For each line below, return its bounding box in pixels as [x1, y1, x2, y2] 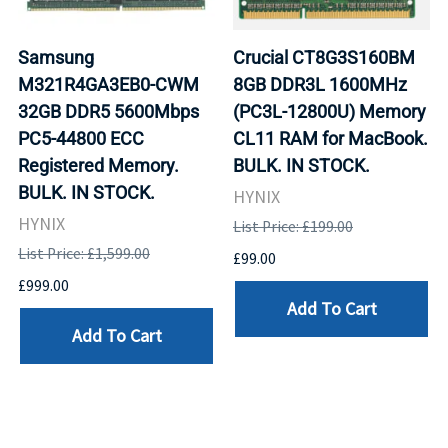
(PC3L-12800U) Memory [233, 100, 426, 122]
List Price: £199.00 [233, 216, 353, 236]
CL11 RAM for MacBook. [233, 127, 428, 149]
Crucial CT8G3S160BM [233, 46, 415, 68]
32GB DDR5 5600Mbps [18, 100, 199, 122]
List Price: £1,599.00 [18, 243, 150, 263]
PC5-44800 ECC [18, 127, 144, 149]
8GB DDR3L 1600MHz [233, 73, 407, 95]
